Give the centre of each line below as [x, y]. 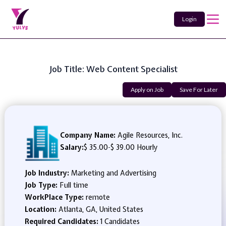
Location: [41, 209]
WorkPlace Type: [55, 197]
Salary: [72, 147]
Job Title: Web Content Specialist [113, 69]
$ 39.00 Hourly [134, 147]
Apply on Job [147, 90]
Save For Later [199, 90]
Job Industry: [48, 173]
